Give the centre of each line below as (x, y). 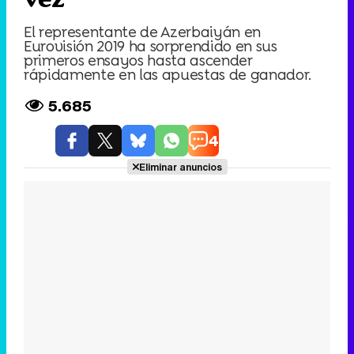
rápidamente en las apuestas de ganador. (168, 74)
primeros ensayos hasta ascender (138, 60)
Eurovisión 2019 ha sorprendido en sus (151, 46)
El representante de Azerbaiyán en (143, 32)
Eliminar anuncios (180, 167)
